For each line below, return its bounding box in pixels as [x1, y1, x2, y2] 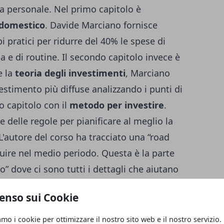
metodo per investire [69, 99, 164, 111]
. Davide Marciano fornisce [45, 19, 157, 31]
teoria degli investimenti [15, 67, 125, 79]
